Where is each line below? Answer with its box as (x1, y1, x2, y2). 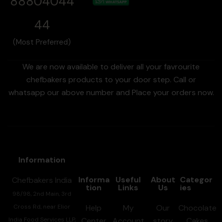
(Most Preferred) (13, 37, 71, 47)
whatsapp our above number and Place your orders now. (8, 87, 214, 98)
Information (18, 154, 66, 165)
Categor (180, 174, 213, 185)
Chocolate (178, 202, 217, 213)
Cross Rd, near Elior (13, 202, 71, 211)
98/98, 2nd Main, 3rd (12, 189, 72, 198)
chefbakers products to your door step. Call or (26, 74, 196, 85)
